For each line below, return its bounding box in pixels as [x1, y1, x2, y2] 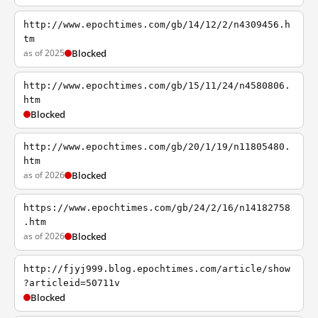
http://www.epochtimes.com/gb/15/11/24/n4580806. [23, 80, 290, 91]
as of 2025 [23, 47, 65, 59]
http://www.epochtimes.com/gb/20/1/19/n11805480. [23, 141, 290, 152]
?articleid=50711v [23, 278, 120, 288]
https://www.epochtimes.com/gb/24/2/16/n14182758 [23, 202, 290, 213]
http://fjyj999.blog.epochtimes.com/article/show [23, 263, 290, 274]
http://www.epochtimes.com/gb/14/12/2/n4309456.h [23, 19, 290, 30]
